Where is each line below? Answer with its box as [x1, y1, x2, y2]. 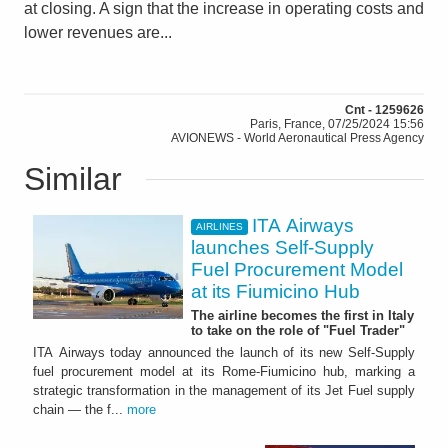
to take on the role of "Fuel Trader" [191, 322, 405, 338]
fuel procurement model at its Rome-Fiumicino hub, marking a [33, 363, 415, 379]
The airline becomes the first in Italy [191, 307, 414, 323]
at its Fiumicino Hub [191, 281, 360, 302]
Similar [24, 161, 122, 197]
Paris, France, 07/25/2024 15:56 [250, 117, 424, 131]
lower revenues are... [24, 24, 172, 41]
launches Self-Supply [191, 237, 374, 258]
